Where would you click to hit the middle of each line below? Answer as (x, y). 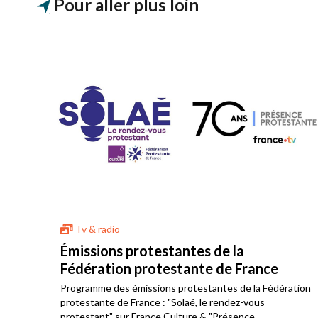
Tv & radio (97, 229)
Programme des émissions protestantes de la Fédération (186, 288)
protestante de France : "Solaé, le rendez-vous (114, 302)
